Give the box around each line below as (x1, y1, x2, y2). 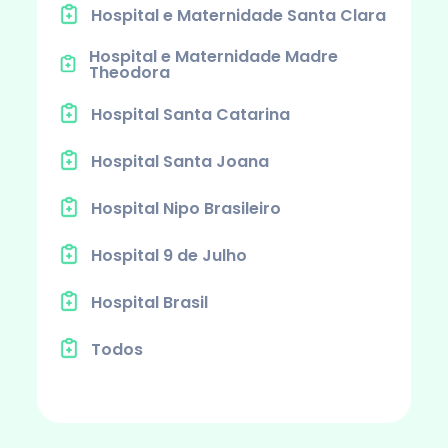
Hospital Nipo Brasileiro (90, 196, 281, 220)
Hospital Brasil (90, 290, 208, 314)
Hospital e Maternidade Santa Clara (90, 3, 386, 27)
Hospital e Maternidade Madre (88, 45, 338, 68)
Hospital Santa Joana (90, 149, 269, 173)
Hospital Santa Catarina (90, 102, 290, 126)
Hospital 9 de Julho (90, 243, 247, 267)
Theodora (88, 61, 170, 84)
